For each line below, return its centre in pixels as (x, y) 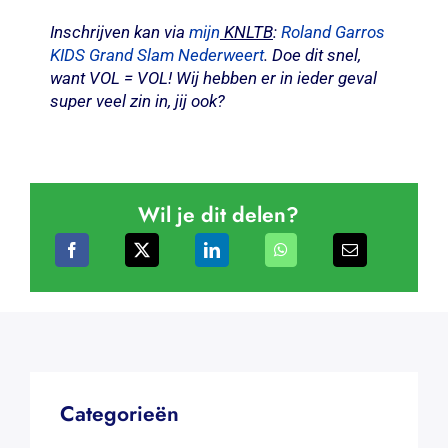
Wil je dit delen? (219, 214)
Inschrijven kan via (119, 31)
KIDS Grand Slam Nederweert (156, 54)
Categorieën (119, 413)
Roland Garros (332, 31)
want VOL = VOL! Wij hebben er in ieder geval (213, 77)
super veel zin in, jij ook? (137, 100)
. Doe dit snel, (312, 54)
